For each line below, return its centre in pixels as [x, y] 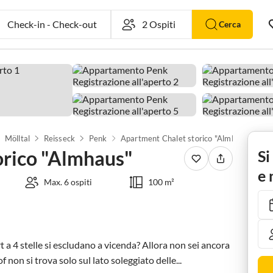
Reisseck [59, 138]
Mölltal [17, 138]
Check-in [20, 24]
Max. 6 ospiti [68, 182]
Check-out [69, 24]
